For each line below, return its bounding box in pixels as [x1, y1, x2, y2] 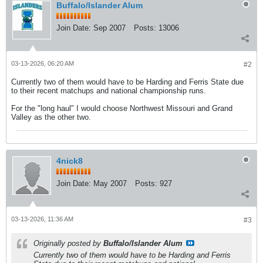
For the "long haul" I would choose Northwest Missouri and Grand [11, 104, 232, 113]
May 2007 [93, 179, 127, 188]
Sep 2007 [93, 23, 126, 32]
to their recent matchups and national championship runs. [11, 86, 206, 95]
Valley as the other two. [11, 113, 91, 122]
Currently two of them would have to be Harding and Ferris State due [11, 77, 244, 86]
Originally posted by [33, 239, 103, 248]
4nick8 [56, 156, 83, 166]
